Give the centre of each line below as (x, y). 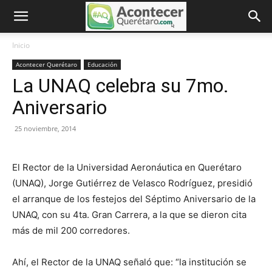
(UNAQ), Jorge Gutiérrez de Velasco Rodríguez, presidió (132, 183)
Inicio (21, 45)
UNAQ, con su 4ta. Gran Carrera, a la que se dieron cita (129, 215)
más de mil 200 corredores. (71, 230)
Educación (102, 64)
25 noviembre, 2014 (45, 128)
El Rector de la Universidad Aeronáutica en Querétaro (127, 167)
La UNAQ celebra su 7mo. (121, 86)
